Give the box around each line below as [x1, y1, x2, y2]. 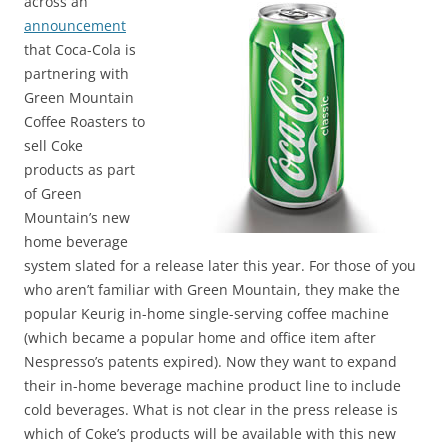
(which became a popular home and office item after [24, 328, 376, 347]
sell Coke [24, 136, 83, 155]
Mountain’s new [24, 208, 130, 227]
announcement [24, 16, 126, 35]
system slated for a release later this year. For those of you [24, 256, 416, 275]
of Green [24, 184, 82, 203]
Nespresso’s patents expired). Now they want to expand [24, 352, 397, 371]
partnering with [24, 64, 129, 83]
